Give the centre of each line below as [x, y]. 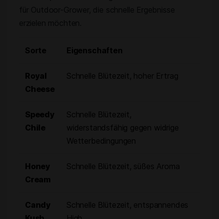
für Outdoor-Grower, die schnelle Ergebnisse [97, 10]
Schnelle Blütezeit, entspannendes [128, 205]
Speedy [40, 114]
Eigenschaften [95, 50]
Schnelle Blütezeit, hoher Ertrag [122, 76]
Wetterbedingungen [101, 141]
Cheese [40, 89]
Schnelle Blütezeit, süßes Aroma [123, 166]
